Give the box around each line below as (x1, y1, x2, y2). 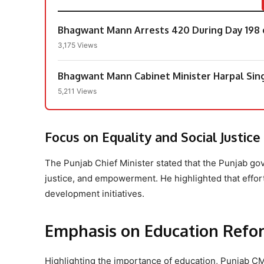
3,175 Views (58, 40, 97, 49)
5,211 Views (58, 86, 97, 95)
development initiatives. (45, 187, 144, 199)
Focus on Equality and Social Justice (45, 128, 260, 145)
